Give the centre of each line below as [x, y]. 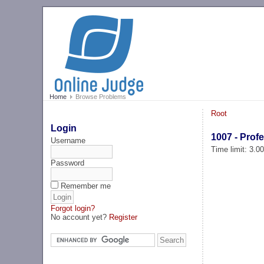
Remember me [86, 186]
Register [123, 217]
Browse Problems [100, 97]
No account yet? [80, 217]
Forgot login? [73, 208]
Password [68, 163]
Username [68, 140]
